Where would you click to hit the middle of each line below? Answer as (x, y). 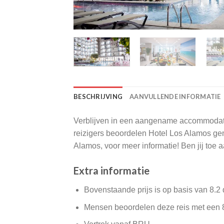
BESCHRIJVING (98, 97)
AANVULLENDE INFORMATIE (175, 97)
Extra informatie (111, 170)
